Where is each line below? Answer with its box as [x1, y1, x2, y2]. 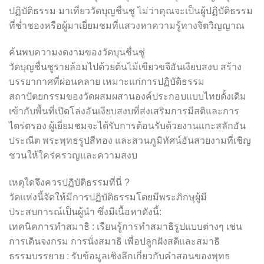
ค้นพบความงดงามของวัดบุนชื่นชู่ [9, 47, 145, 58]
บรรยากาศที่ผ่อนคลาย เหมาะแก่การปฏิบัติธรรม [9, 77, 204, 87]
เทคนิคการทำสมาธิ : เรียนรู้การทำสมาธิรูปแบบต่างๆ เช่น [9, 222, 242, 232]
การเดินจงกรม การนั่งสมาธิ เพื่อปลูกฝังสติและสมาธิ [9, 236, 220, 247]
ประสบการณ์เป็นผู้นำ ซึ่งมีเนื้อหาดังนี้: [9, 207, 161, 217]
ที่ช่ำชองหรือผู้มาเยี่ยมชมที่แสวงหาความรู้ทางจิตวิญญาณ [9, 20, 245, 31]
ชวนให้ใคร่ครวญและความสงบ [9, 150, 137, 161]
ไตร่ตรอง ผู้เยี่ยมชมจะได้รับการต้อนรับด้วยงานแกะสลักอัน [9, 121, 246, 131]
